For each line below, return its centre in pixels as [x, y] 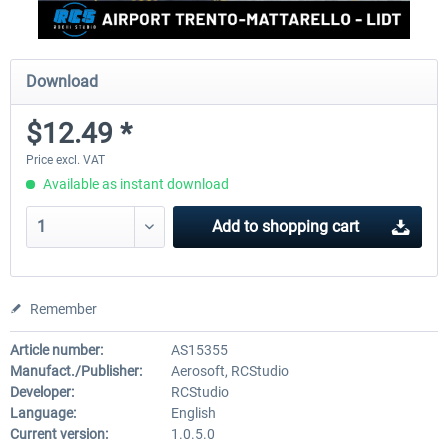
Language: [43, 413]
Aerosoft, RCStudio [229, 371]
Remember [63, 309]
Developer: [42, 392]
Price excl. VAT [65, 160]
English [193, 413]
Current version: [59, 434]
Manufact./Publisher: [76, 371]
